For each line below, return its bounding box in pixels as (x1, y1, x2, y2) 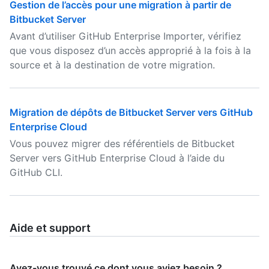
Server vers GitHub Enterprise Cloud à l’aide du (10, 152, 225, 164)
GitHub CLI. (10, 166, 62, 178)
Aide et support (10, 222, 91, 234)
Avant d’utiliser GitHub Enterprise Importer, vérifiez (10, 30, 241, 42)
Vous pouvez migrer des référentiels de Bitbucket (10, 138, 235, 150)
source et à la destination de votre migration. (10, 59, 215, 71)
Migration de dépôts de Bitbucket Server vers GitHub (10, 106, 253, 118)
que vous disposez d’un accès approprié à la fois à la (10, 44, 251, 56)
